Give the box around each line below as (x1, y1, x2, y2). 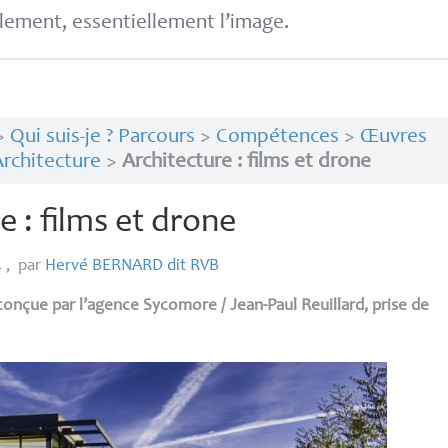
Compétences (215, 127, 339, 149)
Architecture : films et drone (121, 152, 371, 174)
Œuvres (359, 127, 427, 149)
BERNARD (92, 257, 164, 275)
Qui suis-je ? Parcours (9, 127, 195, 149)
